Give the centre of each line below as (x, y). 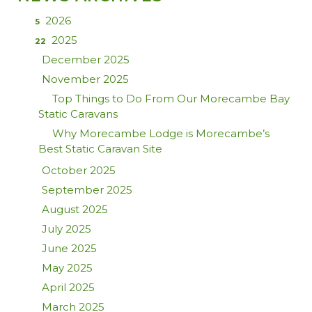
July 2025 (67, 229)
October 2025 (79, 171)
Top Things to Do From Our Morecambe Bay (171, 99)
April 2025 (68, 288)
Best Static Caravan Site (100, 149)
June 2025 (69, 249)
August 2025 (75, 210)
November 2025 (85, 79)
